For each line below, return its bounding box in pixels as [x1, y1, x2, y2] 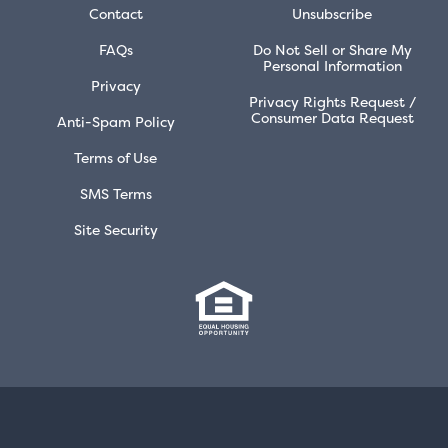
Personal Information [262, 55, 402, 75]
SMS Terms [79, 183, 152, 203]
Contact [88, 3, 143, 23]
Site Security [73, 219, 158, 239]
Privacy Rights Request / [248, 91, 416, 111]
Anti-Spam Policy [56, 111, 175, 131]
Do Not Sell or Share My [252, 39, 412, 59]
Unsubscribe [292, 3, 373, 23]
